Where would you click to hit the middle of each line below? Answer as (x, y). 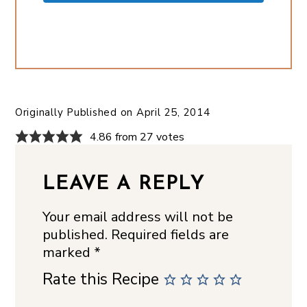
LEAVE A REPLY (123, 184)
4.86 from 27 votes (137, 137)
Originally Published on (75, 112)
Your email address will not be (137, 217)
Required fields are (170, 234)
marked (68, 252)
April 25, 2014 (173, 112)
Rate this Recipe (100, 279)
